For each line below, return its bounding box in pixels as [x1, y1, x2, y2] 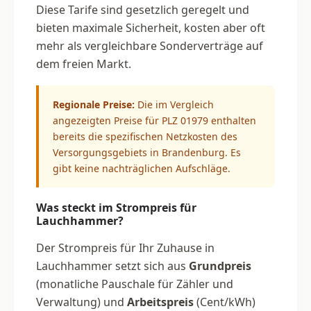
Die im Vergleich [135, 97, 214, 111]
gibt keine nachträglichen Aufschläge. [53, 161, 230, 175]
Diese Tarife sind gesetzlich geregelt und [36, 1, 249, 17]
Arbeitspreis [127, 294, 194, 310]
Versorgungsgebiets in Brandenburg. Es [53, 145, 241, 159]
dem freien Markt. [36, 56, 131, 72]
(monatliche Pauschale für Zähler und [36, 276, 233, 292]
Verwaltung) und [36, 294, 127, 310]
